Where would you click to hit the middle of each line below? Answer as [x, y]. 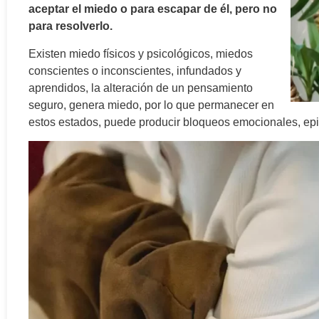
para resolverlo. [72, 26]
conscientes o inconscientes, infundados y [135, 70]
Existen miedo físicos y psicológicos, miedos [141, 53]
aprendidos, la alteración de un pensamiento [141, 88]
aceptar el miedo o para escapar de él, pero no [153, 9]
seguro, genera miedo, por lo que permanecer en [151, 105]
